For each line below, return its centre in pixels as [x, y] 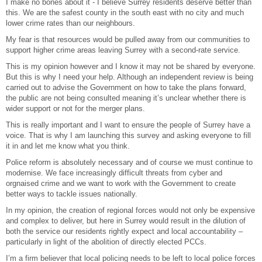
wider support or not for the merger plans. [75, 108]
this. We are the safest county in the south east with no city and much [125, 12]
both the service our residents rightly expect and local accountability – [124, 231]
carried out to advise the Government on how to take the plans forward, [126, 87]
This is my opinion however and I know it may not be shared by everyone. [131, 66]
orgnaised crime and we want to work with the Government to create [121, 183]
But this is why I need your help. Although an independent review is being [130, 77]
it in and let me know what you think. [68, 146]
